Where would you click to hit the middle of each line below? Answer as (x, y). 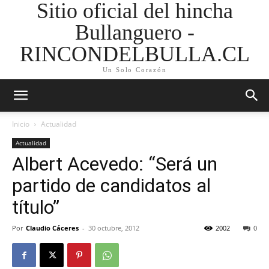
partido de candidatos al (111, 186)
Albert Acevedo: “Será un (115, 164)
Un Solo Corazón (134, 70)
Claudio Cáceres (52, 228)
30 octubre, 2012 (114, 228)
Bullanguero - (134, 32)
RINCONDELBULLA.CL (134, 54)
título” (36, 207)
